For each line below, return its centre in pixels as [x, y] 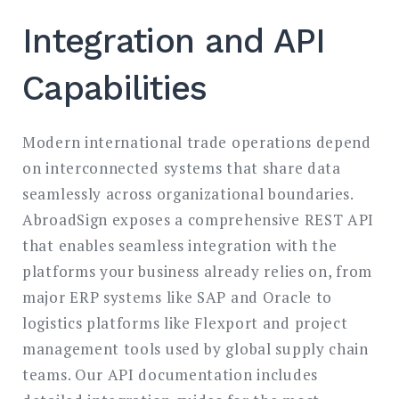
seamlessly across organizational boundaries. [188, 194]
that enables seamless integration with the [180, 246]
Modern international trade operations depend [197, 142]
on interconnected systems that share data [182, 168]
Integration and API [174, 41]
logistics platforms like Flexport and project [185, 323]
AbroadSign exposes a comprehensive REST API [199, 220]
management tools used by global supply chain [195, 349]
